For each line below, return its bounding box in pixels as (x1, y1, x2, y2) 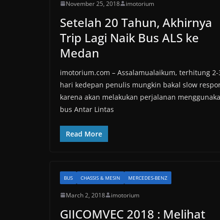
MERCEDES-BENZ (128, 174, 167, 181)
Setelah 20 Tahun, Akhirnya (60, 14, 212, 30)
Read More (66, 129, 102, 138)
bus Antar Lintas (60, 104, 114, 114)
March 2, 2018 (66, 191, 105, 199)
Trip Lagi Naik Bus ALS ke (60, 29, 199, 46)
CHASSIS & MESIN (81, 174, 120, 181)
